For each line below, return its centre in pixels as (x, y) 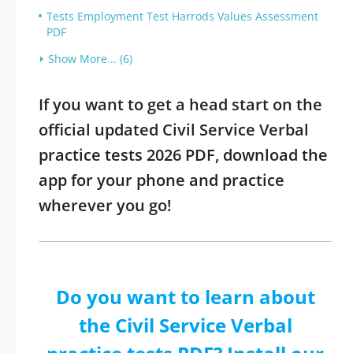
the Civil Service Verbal (185, 325)
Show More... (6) (90, 59)
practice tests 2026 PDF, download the (183, 155)
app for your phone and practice (162, 180)
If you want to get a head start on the (180, 104)
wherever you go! (105, 205)
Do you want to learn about (185, 297)
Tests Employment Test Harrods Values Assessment (182, 16)
